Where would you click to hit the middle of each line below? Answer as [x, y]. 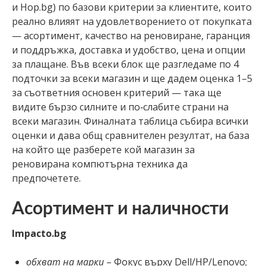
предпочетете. [46, 178]
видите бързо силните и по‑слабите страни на [120, 107]
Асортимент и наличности [120, 209]
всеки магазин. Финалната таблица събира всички [130, 121]
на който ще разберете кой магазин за [103, 149]
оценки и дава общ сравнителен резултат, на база [131, 135]
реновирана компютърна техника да [100, 164]
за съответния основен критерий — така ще [117, 92]
